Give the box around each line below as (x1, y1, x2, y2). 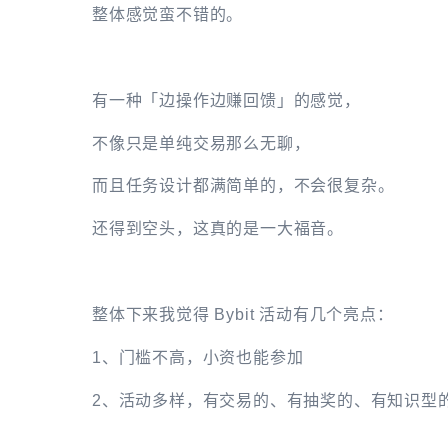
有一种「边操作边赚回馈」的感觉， (92, 91, 361, 109)
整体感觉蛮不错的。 (92, 5, 244, 23)
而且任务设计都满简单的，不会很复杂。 (92, 177, 395, 195)
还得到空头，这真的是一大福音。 (92, 220, 344, 238)
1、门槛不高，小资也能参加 (92, 349, 304, 367)
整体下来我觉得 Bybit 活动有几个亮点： (92, 306, 394, 324)
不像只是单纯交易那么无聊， (92, 134, 311, 152)
